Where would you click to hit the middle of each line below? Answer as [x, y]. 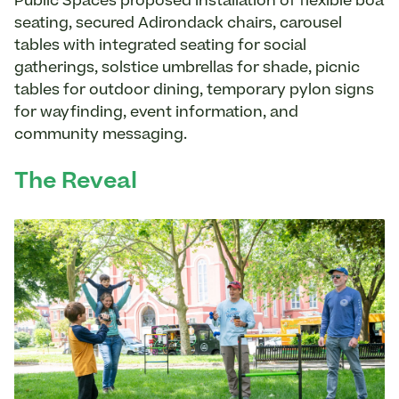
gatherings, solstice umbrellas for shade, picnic [187, 69]
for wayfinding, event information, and [156, 114]
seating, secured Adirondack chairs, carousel [178, 24]
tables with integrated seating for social [160, 47]
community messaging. [102, 136]
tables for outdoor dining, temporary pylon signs [194, 91]
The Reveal [76, 183]
